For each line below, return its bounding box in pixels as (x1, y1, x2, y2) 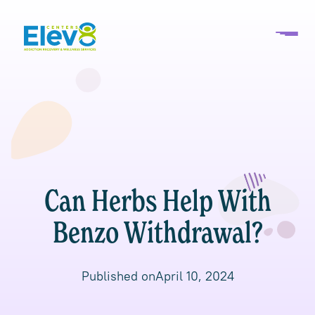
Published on (81, 268, 155, 284)
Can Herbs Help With (44, 188, 271, 217)
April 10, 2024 (155, 268, 234, 284)
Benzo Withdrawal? (52, 220, 263, 249)
